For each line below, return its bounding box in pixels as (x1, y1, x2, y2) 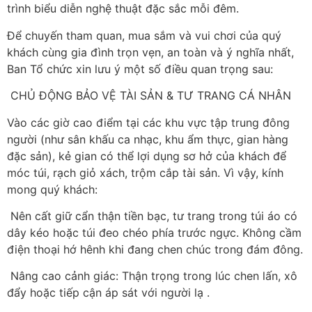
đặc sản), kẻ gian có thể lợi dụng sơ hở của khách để (7, 148, 286, 163)
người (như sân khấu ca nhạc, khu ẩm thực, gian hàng (7, 132, 288, 146)
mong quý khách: (7, 182, 97, 196)
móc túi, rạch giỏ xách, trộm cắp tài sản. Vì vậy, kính (7, 165, 283, 180)
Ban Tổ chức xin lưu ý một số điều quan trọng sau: (7, 61, 273, 76)
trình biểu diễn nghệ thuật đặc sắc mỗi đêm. (7, 1, 239, 16)
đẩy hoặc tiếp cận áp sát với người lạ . (7, 286, 210, 300)
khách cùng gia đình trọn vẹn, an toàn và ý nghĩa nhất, (7, 45, 294, 59)
